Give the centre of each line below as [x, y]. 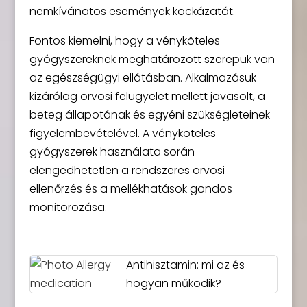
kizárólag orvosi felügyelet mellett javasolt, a [147, 96]
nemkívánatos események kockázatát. [132, 11]
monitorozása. [68, 207]
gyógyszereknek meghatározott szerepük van [152, 59]
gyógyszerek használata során [112, 152]
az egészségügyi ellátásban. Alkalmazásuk [143, 78]
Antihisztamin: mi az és [186, 265]
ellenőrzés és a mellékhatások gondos [131, 189]
